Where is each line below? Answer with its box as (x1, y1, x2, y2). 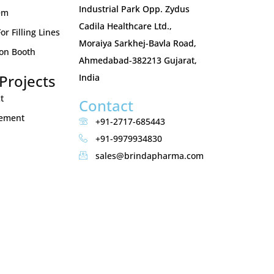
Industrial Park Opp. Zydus (79, 3, 190, 15)
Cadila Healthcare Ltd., (79, 20, 172, 32)
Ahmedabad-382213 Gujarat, (79, 54, 198, 66)
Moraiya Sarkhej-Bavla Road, (79, 37, 197, 49)
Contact (79, 95, 134, 116)
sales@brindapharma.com (95, 150, 204, 161)
